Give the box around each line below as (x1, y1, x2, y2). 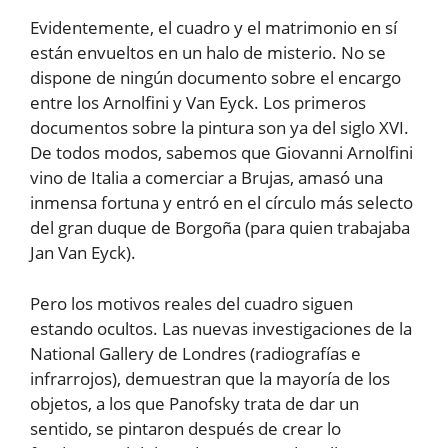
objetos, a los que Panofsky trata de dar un (30, 391, 359, 415)
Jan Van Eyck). (30, 241, 136, 265)
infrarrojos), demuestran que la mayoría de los (30, 366, 390, 390)
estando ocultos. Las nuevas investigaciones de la (30, 316, 412, 340)
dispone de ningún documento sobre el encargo (30, 66, 401, 90)
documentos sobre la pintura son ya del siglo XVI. (30, 116, 409, 140)
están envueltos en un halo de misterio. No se (30, 41, 386, 65)
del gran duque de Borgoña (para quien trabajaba (30, 216, 410, 240)
